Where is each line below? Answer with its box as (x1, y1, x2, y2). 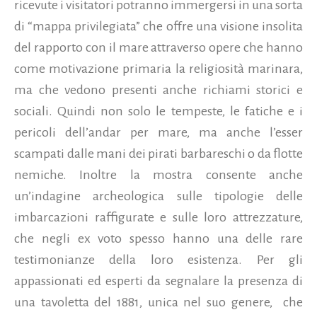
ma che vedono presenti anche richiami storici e (14, 82, 303, 97)
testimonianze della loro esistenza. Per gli (14, 252, 303, 267)
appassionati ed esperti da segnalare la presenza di (14, 273, 303, 288)
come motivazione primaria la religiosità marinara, (14, 61, 303, 76)
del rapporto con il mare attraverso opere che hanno (14, 40, 303, 54)
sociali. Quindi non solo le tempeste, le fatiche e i (14, 103, 303, 118)
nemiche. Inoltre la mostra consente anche (14, 167, 303, 182)
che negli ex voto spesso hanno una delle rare (14, 231, 303, 246)
